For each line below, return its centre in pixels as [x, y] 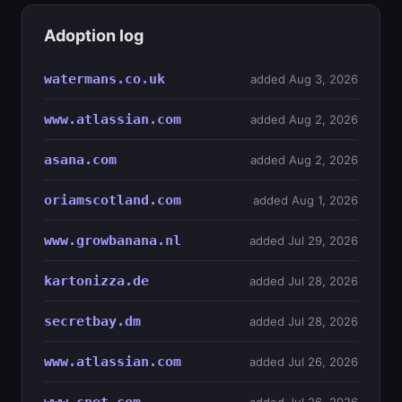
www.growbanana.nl [113, 240]
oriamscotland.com [113, 200]
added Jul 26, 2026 [304, 362]
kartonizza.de [96, 281]
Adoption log [94, 35]
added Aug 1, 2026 [306, 200]
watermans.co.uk [105, 79]
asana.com [80, 160]
